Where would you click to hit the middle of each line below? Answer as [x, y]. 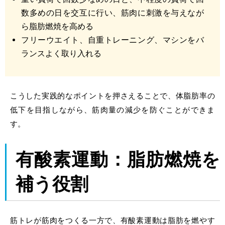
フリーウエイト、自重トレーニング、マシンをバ [113, 40]
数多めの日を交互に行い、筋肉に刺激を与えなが [113, 13]
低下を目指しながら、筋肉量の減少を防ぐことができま [113, 110]
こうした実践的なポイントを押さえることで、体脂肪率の [113, 96]
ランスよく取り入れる [61, 54]
